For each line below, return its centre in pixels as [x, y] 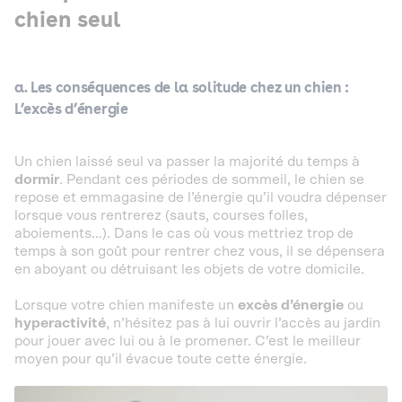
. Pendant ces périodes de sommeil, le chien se [212, 179]
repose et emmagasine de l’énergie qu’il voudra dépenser [201, 197]
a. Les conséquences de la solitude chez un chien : [182, 87]
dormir [37, 179]
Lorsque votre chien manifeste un [126, 305]
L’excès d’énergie [73, 109]
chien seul [70, 19]
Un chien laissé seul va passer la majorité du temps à [187, 161]
